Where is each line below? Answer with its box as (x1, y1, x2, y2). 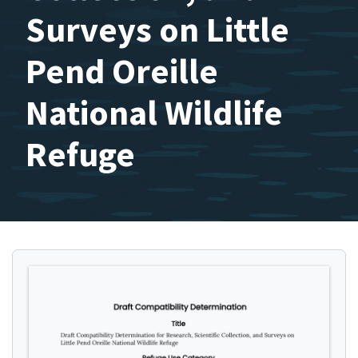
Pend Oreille (26, 49, 218, 93)
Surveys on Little (26, 7, 289, 51)
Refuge (26, 132, 135, 176)
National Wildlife (26, 90, 283, 134)
